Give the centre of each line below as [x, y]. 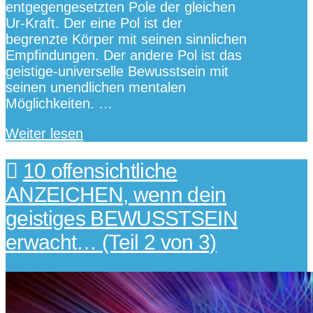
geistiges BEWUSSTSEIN [122, 219]
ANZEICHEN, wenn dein [116, 195]
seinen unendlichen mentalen [96, 88]
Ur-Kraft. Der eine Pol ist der [94, 23]
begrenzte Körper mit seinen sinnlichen [126, 39]
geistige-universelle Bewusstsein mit [117, 72]
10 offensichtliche [100, 171]
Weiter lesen [44, 134]
